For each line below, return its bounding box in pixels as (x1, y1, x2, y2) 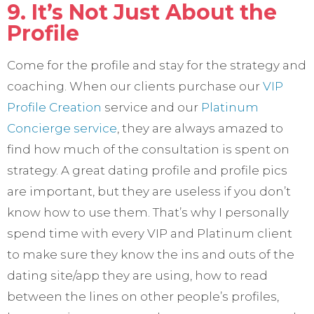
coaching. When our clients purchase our (7, 79, 263, 94)
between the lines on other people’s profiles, (7, 289, 279, 304)
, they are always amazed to (117, 121, 283, 136)
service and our (102, 100, 201, 115)
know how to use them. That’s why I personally (7, 205, 289, 220)
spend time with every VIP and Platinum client (7, 226, 292, 241)
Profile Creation (7, 100, 102, 115)
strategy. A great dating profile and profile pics (7, 163, 287, 178)
